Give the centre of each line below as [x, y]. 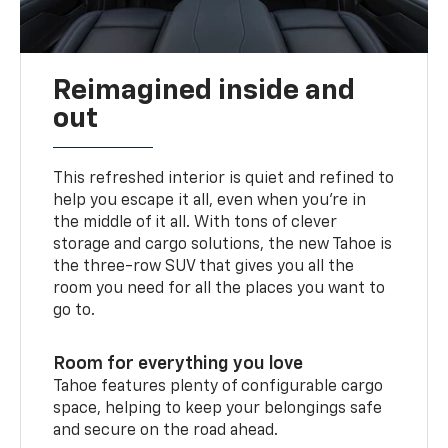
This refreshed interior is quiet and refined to [224, 179]
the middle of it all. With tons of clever [195, 223]
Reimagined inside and [204, 91]
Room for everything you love [178, 364]
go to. [74, 311]
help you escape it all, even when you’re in [210, 201]
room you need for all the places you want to [219, 289]
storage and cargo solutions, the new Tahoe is [223, 245]
